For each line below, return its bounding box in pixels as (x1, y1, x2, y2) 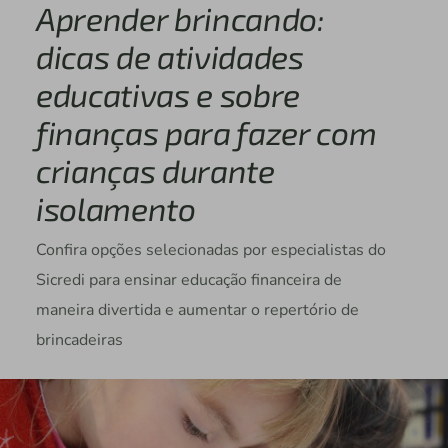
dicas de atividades (35, 37, 304, 76)
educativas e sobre (35, 75, 301, 114)
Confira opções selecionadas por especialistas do (35, 239, 386, 262)
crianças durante (35, 151, 275, 190)
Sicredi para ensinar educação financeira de (35, 269, 342, 292)
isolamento (35, 189, 196, 228)
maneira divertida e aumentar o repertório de (35, 299, 359, 322)
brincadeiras (35, 329, 123, 352)
